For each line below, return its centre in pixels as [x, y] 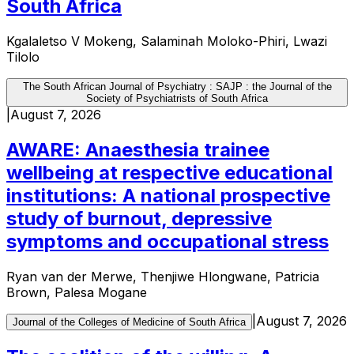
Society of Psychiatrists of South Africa [177, 98]
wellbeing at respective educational [169, 172]
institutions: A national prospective [168, 195]
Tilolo [23, 56]
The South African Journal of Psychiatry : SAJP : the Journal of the [177, 86]
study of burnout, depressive [139, 218]
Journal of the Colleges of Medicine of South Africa [129, 322]
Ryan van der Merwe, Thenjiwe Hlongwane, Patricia [163, 276]
